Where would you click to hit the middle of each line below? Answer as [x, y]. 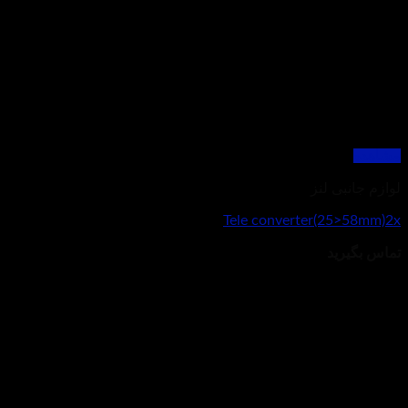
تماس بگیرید [364, 254]
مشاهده [377, 156]
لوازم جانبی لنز [356, 189]
